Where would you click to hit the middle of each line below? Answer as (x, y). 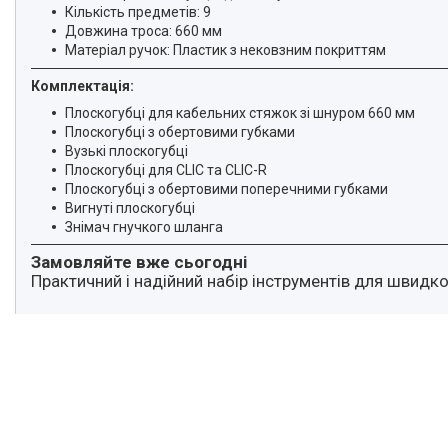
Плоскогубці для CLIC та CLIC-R (166, 169)
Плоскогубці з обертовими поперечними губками (226, 188)
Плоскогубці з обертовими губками (180, 131)
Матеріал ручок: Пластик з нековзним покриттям (225, 49)
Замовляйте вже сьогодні (139, 261)
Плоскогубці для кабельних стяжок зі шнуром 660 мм (240, 112)
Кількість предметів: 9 (138, 11)
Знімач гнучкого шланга (144, 226)
